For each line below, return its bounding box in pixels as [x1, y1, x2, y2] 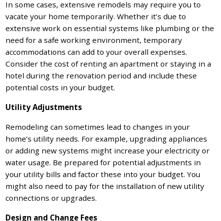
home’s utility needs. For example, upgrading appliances [5, 134, 208, 144]
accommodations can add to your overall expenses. [5, 47, 187, 57]
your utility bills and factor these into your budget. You [5, 169, 201, 180]
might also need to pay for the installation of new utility [5, 181, 205, 191]
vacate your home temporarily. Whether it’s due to [5, 11, 186, 22]
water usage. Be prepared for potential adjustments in [5, 157, 201, 168]
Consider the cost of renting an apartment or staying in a [5, 59, 212, 69]
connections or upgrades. [5, 193, 97, 203]
